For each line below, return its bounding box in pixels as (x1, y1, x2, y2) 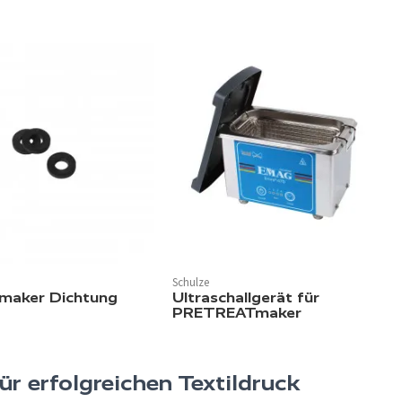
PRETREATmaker (172, 304, 301, 322)
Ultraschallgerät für (172, 289, 319, 307)
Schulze (172, 275, 209, 291)
